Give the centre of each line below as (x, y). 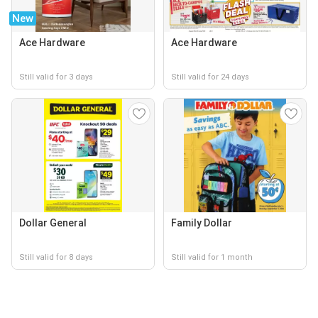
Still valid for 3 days (56, 77)
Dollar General (53, 223)
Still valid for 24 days (210, 77)
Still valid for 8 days (56, 257)
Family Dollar (202, 223)
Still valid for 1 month (212, 257)
